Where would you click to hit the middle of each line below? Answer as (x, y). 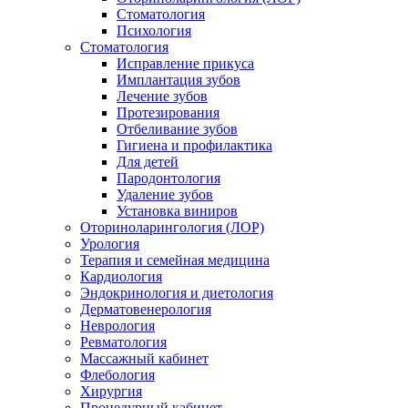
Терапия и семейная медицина (175, 260)
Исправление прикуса (185, 63)
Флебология (117, 374)
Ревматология (123, 342)
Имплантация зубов (178, 79)
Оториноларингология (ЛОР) (172, 227)
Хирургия (111, 391)
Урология (110, 243)
